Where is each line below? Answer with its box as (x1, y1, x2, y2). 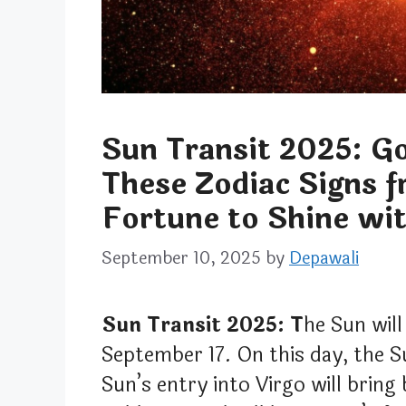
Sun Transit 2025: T (101, 309, 304, 341)
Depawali (289, 244, 359, 271)
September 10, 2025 (101, 244, 261, 271)
